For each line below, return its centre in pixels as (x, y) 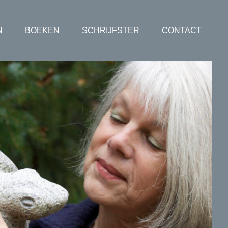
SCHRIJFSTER (111, 30)
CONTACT (182, 30)
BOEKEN (42, 30)
